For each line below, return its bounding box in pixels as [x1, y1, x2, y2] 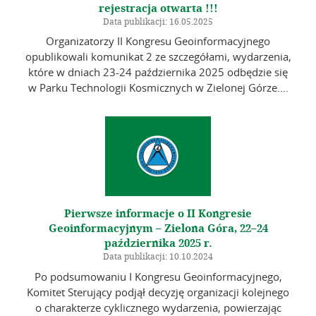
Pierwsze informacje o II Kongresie [64, 207, 252, 221]
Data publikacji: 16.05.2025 [103, 16, 213, 28]
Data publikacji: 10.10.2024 [103, 251, 213, 263]
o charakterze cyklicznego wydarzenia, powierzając [35, 300, 281, 315]
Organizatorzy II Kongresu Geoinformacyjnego [46, 34, 270, 49]
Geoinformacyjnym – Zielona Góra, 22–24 [48, 221, 268, 236]
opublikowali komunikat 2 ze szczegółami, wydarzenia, [25, 49, 291, 64]
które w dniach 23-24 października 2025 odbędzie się [28, 65, 288, 80]
